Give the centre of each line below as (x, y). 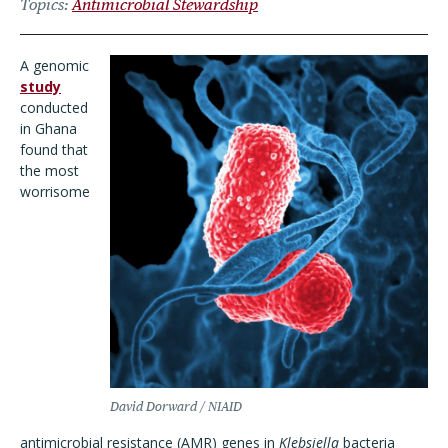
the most (49, 170)
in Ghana (48, 128)
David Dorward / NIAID (176, 406)
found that (54, 149)
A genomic (54, 65)
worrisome (55, 191)
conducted (54, 107)
